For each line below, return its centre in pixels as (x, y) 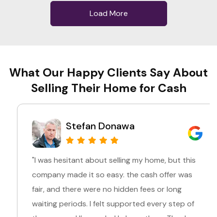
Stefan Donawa (91, 126)
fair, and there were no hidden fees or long (97, 189)
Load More (108, 13)
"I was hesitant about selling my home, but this (104, 160)
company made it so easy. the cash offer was (102, 174)
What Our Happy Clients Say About (108, 72)
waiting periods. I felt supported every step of (103, 203)
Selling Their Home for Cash (108, 88)
